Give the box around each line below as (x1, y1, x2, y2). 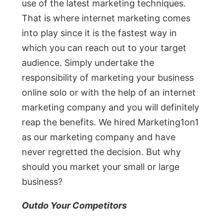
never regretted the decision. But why (22, 147, 181, 158)
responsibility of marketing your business (22, 72, 194, 83)
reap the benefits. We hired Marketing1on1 (22, 117, 199, 128)
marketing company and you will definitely (22, 102, 199, 113)
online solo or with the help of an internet (22, 87, 196, 98)
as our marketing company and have (22, 132, 175, 143)
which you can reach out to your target (22, 43, 186, 54)
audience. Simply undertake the (22, 57, 154, 68)
